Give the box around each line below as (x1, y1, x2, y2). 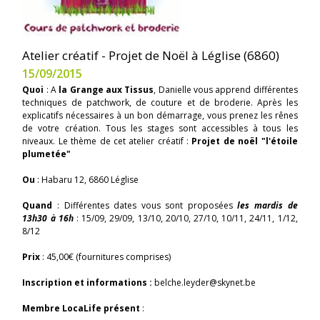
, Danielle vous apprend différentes (154, 83, 298, 96)
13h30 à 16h (22, 211, 76, 224)
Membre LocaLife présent (22, 301, 141, 314)
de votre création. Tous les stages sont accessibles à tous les (22, 121, 298, 134)
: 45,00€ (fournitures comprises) (40, 250, 171, 263)
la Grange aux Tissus (59, 83, 154, 96)
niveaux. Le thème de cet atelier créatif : (22, 134, 189, 147)
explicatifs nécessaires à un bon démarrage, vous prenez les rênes (22, 109, 298, 121)
